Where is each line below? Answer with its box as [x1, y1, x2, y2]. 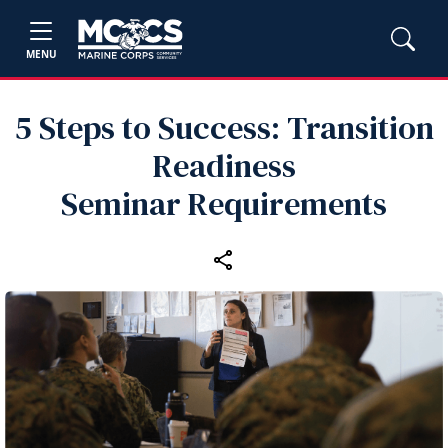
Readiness [152, 144, 296, 188]
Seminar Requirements [61, 182, 387, 226]
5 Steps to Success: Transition [14, 106, 434, 150]
